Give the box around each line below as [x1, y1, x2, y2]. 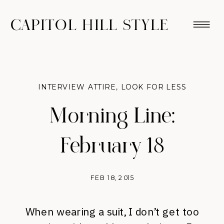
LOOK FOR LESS [120, 82, 187, 92]
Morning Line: [49, 103, 175, 129]
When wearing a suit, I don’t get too [25, 205, 199, 218]
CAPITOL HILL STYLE [10, 16, 169, 34]
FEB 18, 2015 [90, 173, 134, 181]
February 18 [60, 133, 165, 159]
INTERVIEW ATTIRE [38, 82, 116, 92]
